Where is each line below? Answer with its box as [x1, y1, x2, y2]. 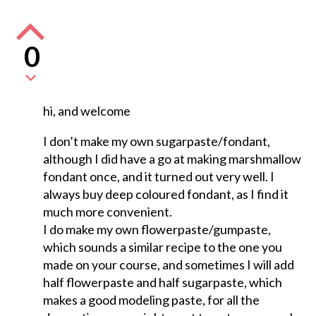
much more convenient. [42, 204, 172, 220]
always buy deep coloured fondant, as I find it [42, 186, 288, 202]
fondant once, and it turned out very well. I [42, 169, 274, 185]
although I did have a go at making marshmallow [42, 151, 301, 167]
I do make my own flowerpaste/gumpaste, [42, 221, 271, 238]
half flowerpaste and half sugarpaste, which [42, 274, 282, 291]
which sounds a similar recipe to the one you [42, 239, 282, 255]
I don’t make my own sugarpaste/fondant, [42, 133, 270, 150]
